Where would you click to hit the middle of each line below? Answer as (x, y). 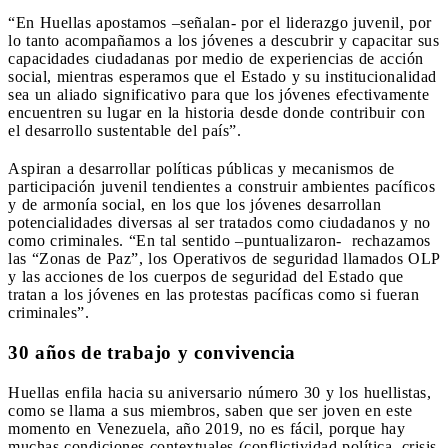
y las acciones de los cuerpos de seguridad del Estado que (206, 277)
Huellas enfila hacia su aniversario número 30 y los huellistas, (219, 393)
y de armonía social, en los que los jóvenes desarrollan (194, 205)
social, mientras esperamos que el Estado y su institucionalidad (222, 77)
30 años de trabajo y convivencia (152, 353)
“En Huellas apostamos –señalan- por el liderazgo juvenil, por (220, 23)
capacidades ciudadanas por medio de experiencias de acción (216, 59)
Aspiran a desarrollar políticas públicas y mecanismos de (201, 169)
